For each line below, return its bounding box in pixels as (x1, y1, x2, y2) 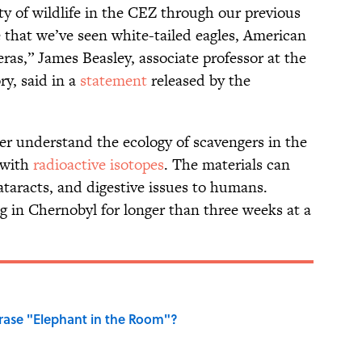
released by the (147, 69, 250, 92)
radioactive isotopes (33, 154, 164, 176)
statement (80, 69, 147, 92)
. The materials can (164, 154, 290, 176)
